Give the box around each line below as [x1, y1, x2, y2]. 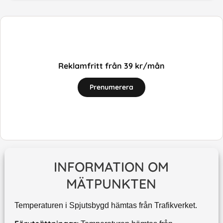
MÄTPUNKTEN [66, 175, 157, 193]
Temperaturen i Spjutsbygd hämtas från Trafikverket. [14, 201, 197, 210]
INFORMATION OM [54, 158, 169, 176]
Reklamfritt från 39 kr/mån [58, 60, 165, 71]
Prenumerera [90, 82, 133, 92]
